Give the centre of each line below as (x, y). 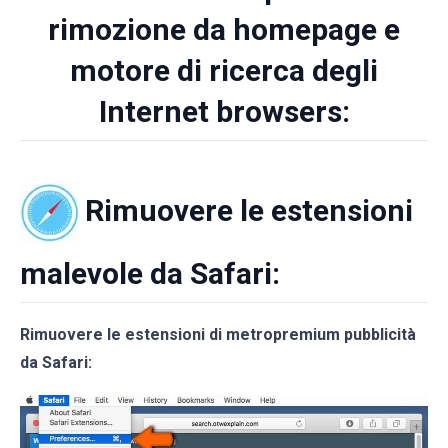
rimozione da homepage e (224, 29)
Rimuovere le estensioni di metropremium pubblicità (218, 334)
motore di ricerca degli (224, 70)
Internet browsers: (224, 111)
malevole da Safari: (150, 273)
